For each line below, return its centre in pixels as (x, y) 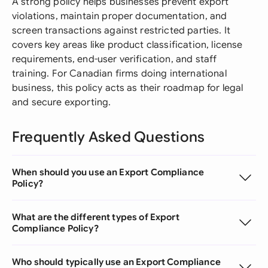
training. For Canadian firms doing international (119, 74)
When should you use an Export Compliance (108, 172)
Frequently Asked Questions (109, 137)
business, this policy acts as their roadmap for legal (128, 88)
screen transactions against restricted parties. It (121, 31)
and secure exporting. (62, 102)
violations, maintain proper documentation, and (120, 16)
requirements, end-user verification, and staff (115, 59)
